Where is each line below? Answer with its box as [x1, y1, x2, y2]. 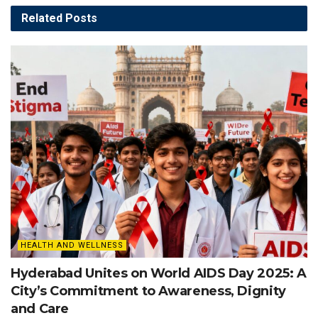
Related [21, 11, 62, 26]
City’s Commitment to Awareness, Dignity [11, 283, 286, 299]
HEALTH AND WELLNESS [21, 240, 124, 250]
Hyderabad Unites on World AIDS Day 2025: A [11, 265, 307, 281]
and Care [11, 300, 70, 317]
